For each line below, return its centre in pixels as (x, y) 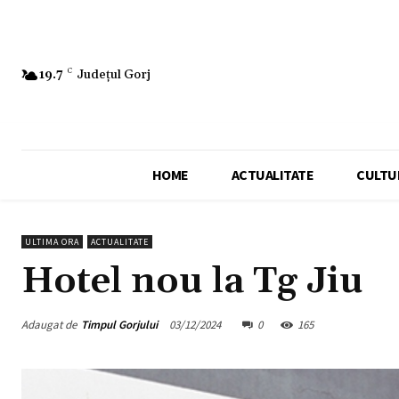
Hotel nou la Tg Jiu (192, 282)
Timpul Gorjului (119, 324)
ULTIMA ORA (52, 242)
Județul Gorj (114, 74)
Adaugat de (49, 324)
